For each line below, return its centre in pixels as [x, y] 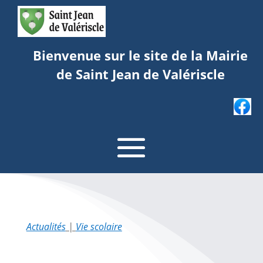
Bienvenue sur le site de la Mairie [140, 55]
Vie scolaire [99, 226]
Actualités [46, 226]
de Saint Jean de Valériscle [140, 74]
